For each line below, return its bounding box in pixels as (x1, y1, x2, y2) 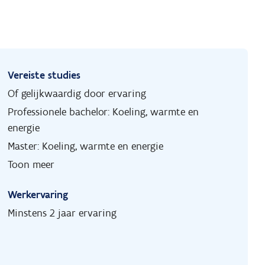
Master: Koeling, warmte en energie (8, 140, 164, 153)
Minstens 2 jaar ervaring (8, 206, 117, 220)
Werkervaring (8, 188, 69, 202)
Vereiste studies (8, 69, 81, 82)
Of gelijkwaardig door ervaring (8, 87, 147, 101)
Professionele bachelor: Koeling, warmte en (8, 105, 199, 119)
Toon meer (8, 158, 55, 172)
